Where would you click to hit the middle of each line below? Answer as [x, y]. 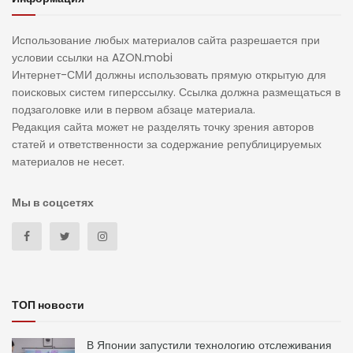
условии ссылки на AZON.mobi [92, 57]
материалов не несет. [68, 161]
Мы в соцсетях [53, 202]
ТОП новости [48, 305]
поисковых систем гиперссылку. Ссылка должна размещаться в [176, 92]
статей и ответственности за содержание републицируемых [167, 144]
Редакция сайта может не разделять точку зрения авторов [163, 126]
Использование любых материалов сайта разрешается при [166, 40]
